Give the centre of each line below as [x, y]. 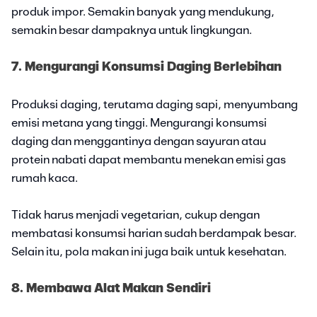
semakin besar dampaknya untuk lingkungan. [132, 30]
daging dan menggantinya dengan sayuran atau [139, 141]
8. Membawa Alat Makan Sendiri [111, 288]
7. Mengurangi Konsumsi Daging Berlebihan [146, 67]
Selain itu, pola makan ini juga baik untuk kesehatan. [149, 252]
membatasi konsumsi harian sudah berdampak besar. [154, 233]
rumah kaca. [45, 178]
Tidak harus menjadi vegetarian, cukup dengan [136, 215]
